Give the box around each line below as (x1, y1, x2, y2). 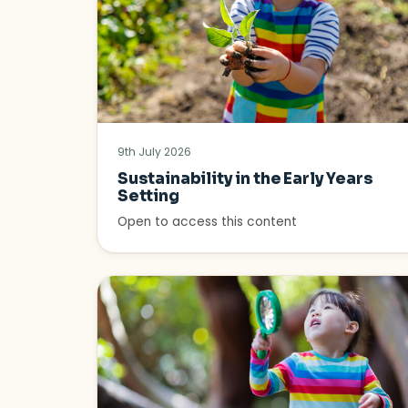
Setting (117, 187, 179, 207)
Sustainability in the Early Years (117, 169, 373, 189)
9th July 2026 (117, 144, 191, 160)
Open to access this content (117, 213, 297, 231)
